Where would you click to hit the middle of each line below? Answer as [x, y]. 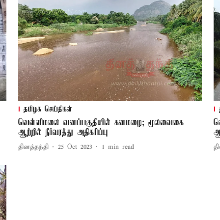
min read [121, 147]
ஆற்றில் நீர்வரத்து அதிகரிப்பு [63, 132]
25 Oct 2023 [75, 147]
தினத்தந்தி [33, 147]
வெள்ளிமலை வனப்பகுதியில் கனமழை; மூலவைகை [101, 123]
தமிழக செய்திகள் [48, 109]
